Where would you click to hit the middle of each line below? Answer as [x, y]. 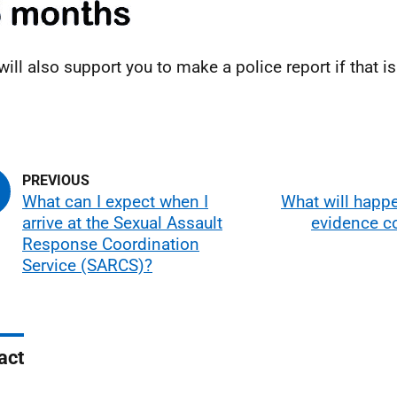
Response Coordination [111, 244]
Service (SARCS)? [87, 265]
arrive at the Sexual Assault [122, 223]
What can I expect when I [115, 202]
